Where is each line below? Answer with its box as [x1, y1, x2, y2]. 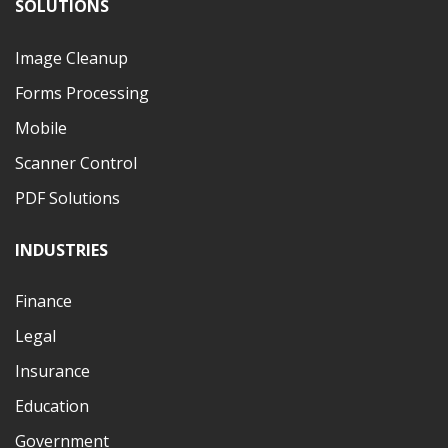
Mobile [15, 116, 67, 139]
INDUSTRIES [15, 238, 108, 261]
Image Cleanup [15, 46, 128, 69]
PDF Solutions [15, 187, 120, 210]
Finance [15, 289, 72, 312]
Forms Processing [15, 81, 149, 104]
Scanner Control [15, 152, 137, 175]
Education [15, 395, 89, 418]
